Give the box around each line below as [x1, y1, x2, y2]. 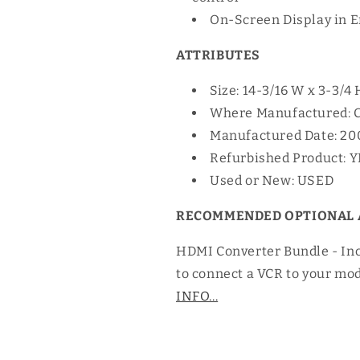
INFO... [176, 288, 219, 304]
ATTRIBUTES [176, 47, 260, 63]
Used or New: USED [210, 173, 334, 188]
